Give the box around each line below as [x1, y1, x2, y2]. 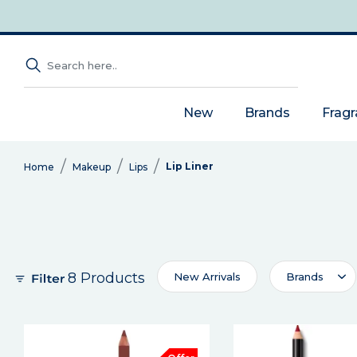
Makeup [73, 161, 111, 173]
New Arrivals [174, 270, 241, 283]
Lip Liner [166, 160, 214, 172]
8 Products [68, 269, 145, 287]
